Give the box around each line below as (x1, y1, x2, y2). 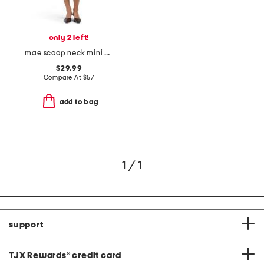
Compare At (43, 74, 83, 81)
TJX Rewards (9, 250, 67, 260)
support (9, 220, 44, 229)
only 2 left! (48, 34, 90, 42)
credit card (72, 250, 122, 260)
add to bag (59, 98, 98, 106)
